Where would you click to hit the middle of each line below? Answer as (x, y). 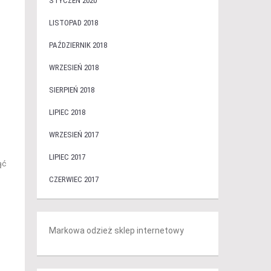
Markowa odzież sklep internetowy (116, 230)
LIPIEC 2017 (67, 157)
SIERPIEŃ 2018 (71, 90)
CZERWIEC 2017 (73, 179)
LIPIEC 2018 (67, 112)
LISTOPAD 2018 (73, 23)
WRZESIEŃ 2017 (73, 135)
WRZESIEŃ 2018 (73, 67)
